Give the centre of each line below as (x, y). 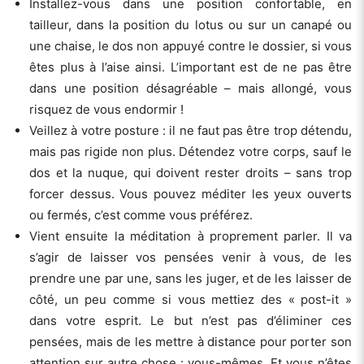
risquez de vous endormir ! (106, 110)
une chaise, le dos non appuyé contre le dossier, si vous (191, 46)
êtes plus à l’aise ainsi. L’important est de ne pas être (191, 67)
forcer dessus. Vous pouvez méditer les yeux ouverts (191, 194)
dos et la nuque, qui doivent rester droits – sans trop (191, 173)
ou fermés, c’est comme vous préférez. (141, 215)
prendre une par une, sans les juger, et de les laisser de (191, 279)
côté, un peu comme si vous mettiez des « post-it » (191, 300)
